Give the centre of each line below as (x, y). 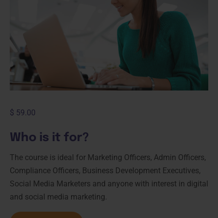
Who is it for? (49, 138)
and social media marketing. (58, 197)
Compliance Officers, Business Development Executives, (105, 171)
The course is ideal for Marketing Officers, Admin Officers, (108, 158)
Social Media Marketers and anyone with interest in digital (109, 184)
